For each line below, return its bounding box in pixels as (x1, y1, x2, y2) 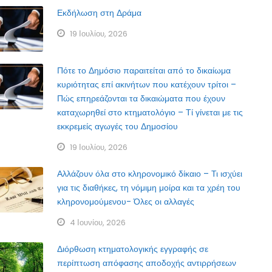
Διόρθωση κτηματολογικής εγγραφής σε (57, 243, 209, 256)
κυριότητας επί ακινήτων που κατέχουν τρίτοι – (57, 78, 237, 91)
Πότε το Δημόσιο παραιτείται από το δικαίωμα (57, 64, 231, 77)
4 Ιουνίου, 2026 (70, 217, 126, 229)
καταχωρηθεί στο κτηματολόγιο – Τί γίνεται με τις (57, 106, 243, 119)
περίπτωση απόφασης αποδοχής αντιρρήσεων (57, 257, 237, 270)
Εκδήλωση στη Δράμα (57, 7, 142, 19)
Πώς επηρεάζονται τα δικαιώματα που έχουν (57, 92, 226, 105)
